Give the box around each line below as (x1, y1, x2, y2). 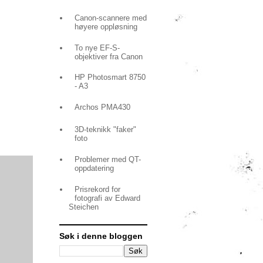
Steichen (69, 202, 99, 211)
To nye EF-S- (75, 43, 120, 52)
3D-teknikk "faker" (75, 125, 137, 134)
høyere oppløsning (75, 22, 138, 31)
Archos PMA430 (75, 103, 131, 112)
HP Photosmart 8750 (75, 73, 146, 82)
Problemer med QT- (75, 155, 141, 164)
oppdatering (75, 164, 114, 173)
